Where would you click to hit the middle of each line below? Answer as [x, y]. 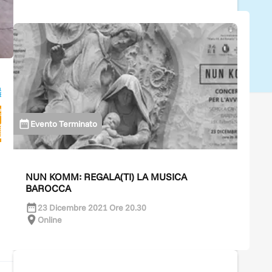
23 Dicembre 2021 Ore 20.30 [92, 207]
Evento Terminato [64, 124]
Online [50, 219]
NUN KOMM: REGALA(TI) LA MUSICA [106, 176]
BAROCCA [48, 188]
